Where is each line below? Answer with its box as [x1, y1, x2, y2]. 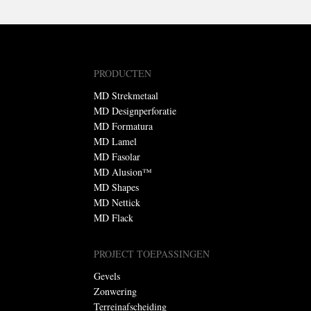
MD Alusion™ [93, 165, 152, 178]
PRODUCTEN [93, 66, 151, 80]
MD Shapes [93, 180, 139, 194]
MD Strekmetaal [93, 88, 158, 102]
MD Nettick [93, 195, 140, 209]
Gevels [93, 269, 120, 283]
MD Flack [93, 210, 133, 224]
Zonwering [93, 284, 137, 298]
